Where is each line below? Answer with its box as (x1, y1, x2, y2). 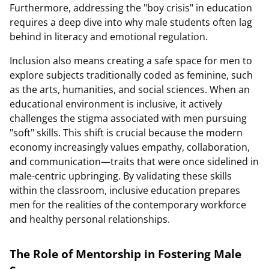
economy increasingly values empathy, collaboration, (10, 141, 250, 154)
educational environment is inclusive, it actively (10, 97, 222, 110)
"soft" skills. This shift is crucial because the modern (10, 126, 243, 139)
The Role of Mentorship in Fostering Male (10, 246, 241, 261)
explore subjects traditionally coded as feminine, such (10, 68, 253, 82)
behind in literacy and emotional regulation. (10, 30, 208, 43)
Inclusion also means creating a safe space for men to (10, 54, 252, 67)
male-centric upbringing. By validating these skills (10, 169, 232, 183)
